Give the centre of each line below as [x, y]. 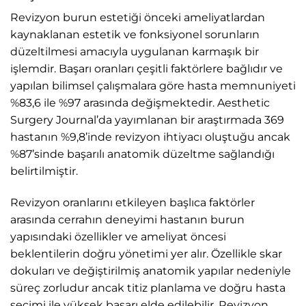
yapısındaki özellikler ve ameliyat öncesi [118, 236]
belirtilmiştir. [44, 171]
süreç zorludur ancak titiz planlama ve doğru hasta [148, 288]
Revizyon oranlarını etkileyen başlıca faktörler [133, 202]
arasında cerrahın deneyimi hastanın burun [127, 219]
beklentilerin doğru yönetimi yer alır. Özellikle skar [146, 253]
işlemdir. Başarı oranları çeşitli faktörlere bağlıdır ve [147, 68]
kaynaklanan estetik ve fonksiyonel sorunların [135, 34]
